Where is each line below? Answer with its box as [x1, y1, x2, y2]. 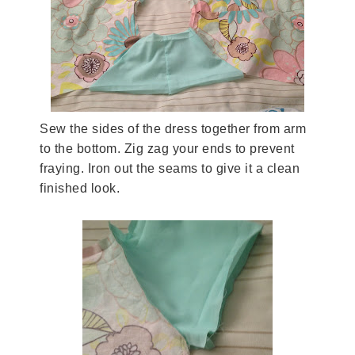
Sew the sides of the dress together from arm [40, 121, 306, 136]
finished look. [40, 181, 120, 195]
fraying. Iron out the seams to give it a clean [40, 161, 300, 175]
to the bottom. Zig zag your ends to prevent [40, 141, 295, 155]
